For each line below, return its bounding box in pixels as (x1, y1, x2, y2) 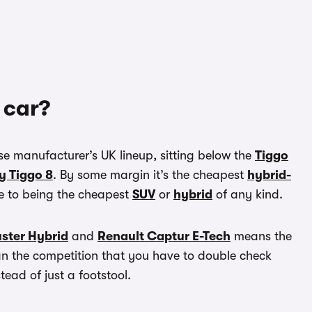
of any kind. (212, 187, 283, 202)
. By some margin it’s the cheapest (53, 168, 247, 182)
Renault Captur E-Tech (97, 229, 231, 244)
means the (231, 229, 292, 244)
